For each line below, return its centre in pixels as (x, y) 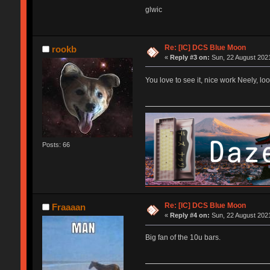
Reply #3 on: (190, 57)
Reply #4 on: (190, 215)
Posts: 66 (56, 144)
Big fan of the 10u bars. (183, 238)
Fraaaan (69, 207)
